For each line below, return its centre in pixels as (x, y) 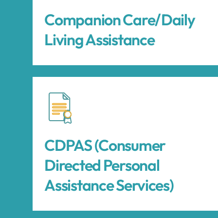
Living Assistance (100, 39)
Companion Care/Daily (120, 19)
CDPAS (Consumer (105, 145)
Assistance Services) (109, 185)
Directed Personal (102, 165)
